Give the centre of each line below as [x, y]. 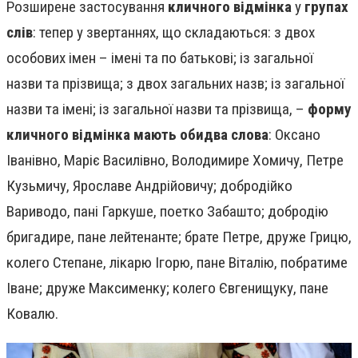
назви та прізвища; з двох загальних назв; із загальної [175, 83]
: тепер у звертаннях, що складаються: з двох [174, 32]
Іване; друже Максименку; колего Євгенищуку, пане [167, 288]
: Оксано [294, 134]
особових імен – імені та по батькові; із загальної [160, 58]
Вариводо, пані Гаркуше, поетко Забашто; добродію [167, 211]
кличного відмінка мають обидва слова [137, 134]
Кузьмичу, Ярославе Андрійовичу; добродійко [149, 185]
